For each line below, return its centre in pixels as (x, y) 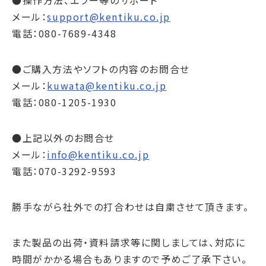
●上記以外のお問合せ (63, 138)
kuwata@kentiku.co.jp (107, 85)
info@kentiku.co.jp (98, 154)
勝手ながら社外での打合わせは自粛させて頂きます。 (131, 207)
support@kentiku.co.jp (109, 17)
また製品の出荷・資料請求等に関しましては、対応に (129, 242)
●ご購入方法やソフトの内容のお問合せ (101, 69)
